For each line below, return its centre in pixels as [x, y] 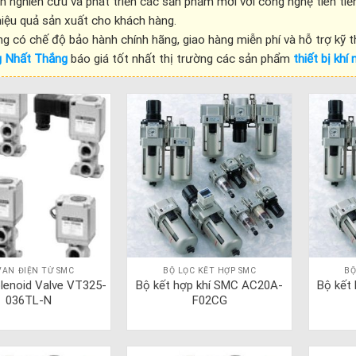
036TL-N [28, 300]
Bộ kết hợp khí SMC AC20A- [210, 285]
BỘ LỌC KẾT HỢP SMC [210, 270]
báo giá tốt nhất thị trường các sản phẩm [180, 58]
